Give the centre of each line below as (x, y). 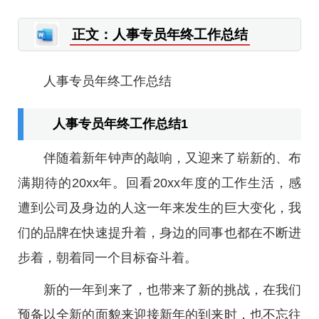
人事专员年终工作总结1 (120, 124)
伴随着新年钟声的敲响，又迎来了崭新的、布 (172, 158)
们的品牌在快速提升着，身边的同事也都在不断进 (159, 233)
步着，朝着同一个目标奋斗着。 (108, 258)
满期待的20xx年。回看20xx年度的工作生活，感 (159, 183)
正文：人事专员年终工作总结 (160, 35)
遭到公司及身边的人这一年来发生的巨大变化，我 (159, 208)
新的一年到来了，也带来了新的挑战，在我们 (172, 290)
